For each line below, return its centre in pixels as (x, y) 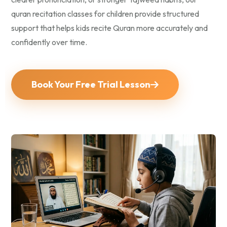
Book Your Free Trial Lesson (91, 85)
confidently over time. (49, 42)
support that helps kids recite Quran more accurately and (109, 28)
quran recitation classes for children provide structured (105, 14)
